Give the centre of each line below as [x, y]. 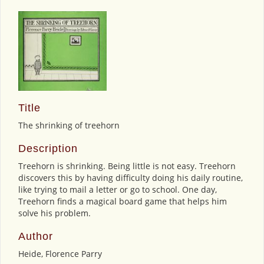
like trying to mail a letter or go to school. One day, [118, 189]
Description [48, 148]
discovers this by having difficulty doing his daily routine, [131, 178]
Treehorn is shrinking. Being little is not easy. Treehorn [127, 166]
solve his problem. [55, 213]
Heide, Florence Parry [60, 254]
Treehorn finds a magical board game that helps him [123, 201]
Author [36, 236]
